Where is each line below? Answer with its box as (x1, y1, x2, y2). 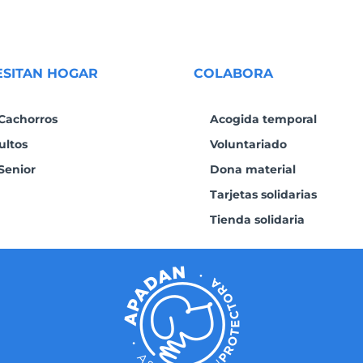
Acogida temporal (210, 112, 317, 127)
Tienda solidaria (210, 212, 305, 228)
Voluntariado (210, 137, 287, 152)
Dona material (210, 162, 296, 177)
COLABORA (194, 66, 273, 82)
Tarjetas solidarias (210, 187, 317, 203)
